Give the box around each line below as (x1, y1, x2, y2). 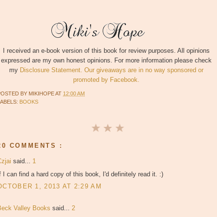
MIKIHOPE (29, 91, 55, 96)
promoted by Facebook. (73, 76, 139, 84)
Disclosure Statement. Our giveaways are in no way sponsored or (19, 66, 203, 74)
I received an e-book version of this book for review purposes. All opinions (2, 47, 210, 55)
